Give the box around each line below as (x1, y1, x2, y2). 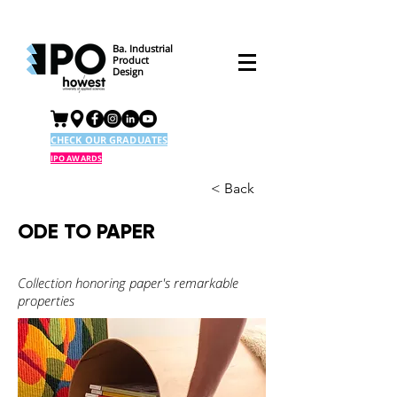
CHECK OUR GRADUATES (51, 133, 168, 146)
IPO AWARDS (51, 152, 102, 164)
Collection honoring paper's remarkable (18, 274, 238, 292)
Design (113, 65, 144, 78)
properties (18, 292, 74, 309)
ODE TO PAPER (18, 219, 155, 244)
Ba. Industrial (113, 42, 175, 55)
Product (113, 53, 149, 66)
